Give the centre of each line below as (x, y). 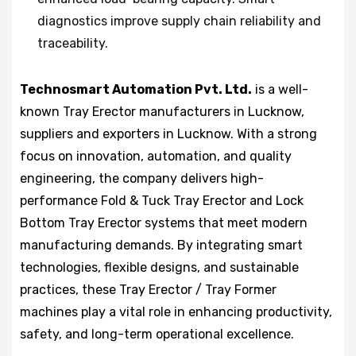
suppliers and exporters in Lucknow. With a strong (168, 133)
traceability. (73, 43)
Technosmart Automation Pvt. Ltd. (136, 89)
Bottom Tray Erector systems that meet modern (164, 222)
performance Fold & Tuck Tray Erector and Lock (162, 200)
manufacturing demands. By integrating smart (161, 245)
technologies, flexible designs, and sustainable (159, 267)
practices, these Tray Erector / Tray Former (148, 289)
